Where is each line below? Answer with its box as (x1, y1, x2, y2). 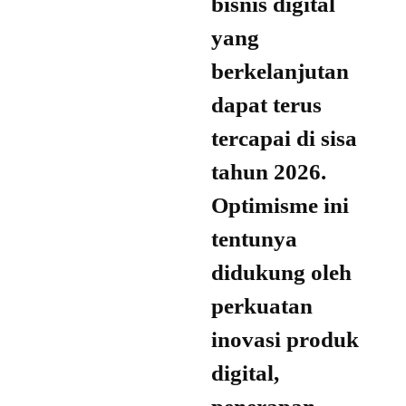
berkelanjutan (211, 59, 349, 84)
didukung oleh (211, 260, 352, 285)
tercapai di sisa (211, 126, 357, 151)
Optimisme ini (211, 193, 349, 218)
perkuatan (211, 294, 313, 319)
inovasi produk (211, 327, 359, 353)
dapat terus (211, 92, 322, 118)
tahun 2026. (211, 159, 332, 185)
